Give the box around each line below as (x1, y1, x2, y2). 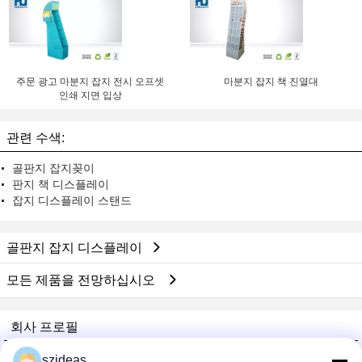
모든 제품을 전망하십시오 (6, 273, 158, 287)
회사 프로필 (11, 320, 78, 334)
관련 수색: (6, 131, 65, 145)
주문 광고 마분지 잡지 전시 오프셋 (16, 76, 165, 87)
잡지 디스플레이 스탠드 (12, 194, 132, 207)
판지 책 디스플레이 (12, 178, 109, 191)
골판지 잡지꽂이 (12, 162, 95, 175)
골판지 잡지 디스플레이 (6, 241, 142, 255)
